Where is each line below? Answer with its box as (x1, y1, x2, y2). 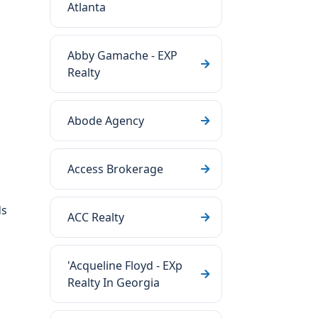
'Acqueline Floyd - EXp (67, 258, 182, 273)
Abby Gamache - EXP (67, 48, 177, 63)
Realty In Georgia (67, 275, 160, 290)
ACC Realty (67, 209, 124, 225)
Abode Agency (67, 113, 144, 128)
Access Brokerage (67, 161, 163, 177)
